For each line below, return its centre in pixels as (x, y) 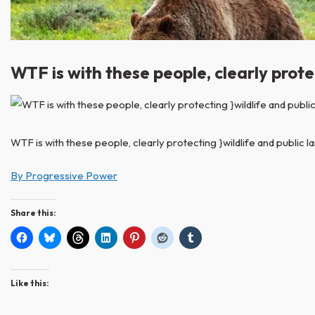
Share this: (33, 213)
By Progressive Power (64, 176)
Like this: (30, 283)
